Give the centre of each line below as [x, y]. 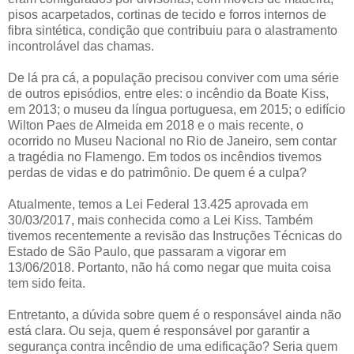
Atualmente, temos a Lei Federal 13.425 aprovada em [158, 205]
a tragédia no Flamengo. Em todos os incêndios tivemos [165, 157]
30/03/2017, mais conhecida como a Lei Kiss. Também [160, 220]
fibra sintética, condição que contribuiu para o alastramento [173, 31]
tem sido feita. [47, 284]
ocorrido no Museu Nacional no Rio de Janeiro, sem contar [172, 141]
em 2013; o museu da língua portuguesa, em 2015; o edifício [177, 110]
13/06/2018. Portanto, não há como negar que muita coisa [169, 268]
